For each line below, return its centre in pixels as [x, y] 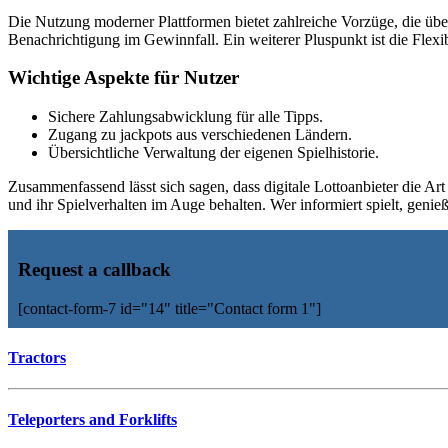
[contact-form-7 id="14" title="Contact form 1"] [169, 308]
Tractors [37, 357]
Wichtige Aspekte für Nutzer [123, 78]
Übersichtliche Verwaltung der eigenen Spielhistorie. [213, 153]
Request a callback [94, 269]
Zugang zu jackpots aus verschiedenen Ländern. [200, 135]
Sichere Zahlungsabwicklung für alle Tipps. [185, 117]
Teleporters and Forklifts [92, 420]
